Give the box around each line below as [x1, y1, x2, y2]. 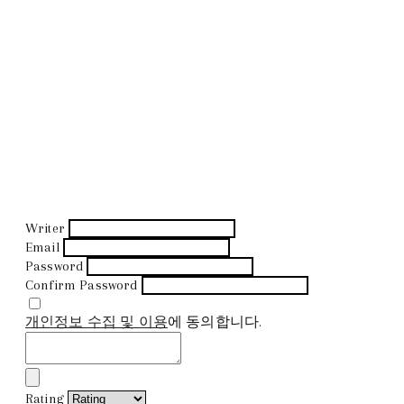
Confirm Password [25, 276, 138, 293]
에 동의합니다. [167, 313, 262, 330]
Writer [25, 219, 65, 236]
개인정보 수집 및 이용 [25, 313, 168, 330]
